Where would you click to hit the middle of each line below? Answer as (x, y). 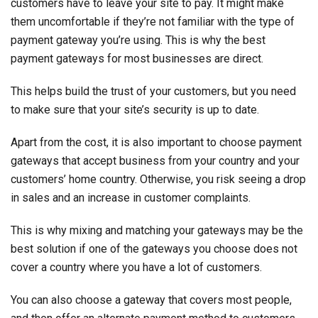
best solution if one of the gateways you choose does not (154, 248)
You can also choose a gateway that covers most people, (151, 300)
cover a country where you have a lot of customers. (136, 267)
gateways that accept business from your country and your (155, 160)
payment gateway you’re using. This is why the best (138, 40)
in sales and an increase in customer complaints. (131, 197)
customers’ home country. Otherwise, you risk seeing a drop (158, 179)
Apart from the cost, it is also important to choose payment (156, 142)
